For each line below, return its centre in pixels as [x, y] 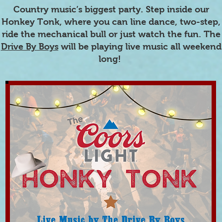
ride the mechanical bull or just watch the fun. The [111, 34]
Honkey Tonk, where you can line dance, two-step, [111, 22]
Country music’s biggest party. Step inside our [111, 9]
